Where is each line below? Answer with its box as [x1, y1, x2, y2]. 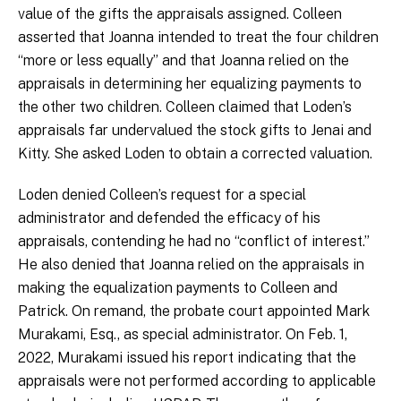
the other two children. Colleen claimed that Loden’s [18, 98, 352, 116]
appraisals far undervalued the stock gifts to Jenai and [18, 122, 371, 140]
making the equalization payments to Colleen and [18, 279, 337, 297]
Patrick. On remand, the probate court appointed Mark [18, 303, 370, 320]
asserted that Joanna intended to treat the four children [18, 29, 379, 47]
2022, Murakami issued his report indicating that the [18, 349, 356, 367]
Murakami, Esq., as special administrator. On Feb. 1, [18, 326, 347, 344]
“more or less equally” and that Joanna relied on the [18, 52, 349, 70]
